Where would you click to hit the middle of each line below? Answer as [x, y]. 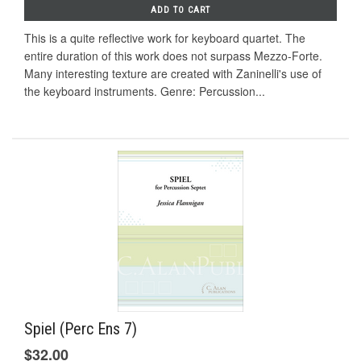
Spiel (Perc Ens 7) [81, 328]
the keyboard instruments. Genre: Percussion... [145, 91]
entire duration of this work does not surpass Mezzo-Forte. [173, 56]
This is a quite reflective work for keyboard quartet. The [165, 38]
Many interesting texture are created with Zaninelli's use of [173, 74]
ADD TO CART [180, 10]
